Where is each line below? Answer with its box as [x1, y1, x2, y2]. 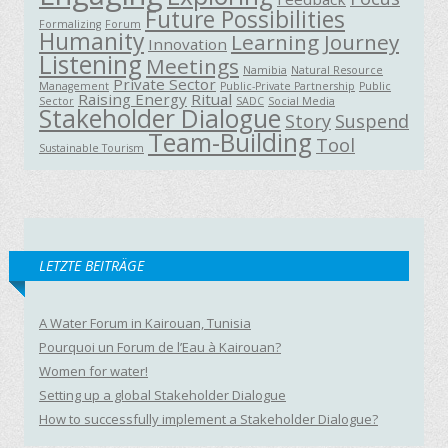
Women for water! [39, 361, 148, 380]
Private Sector [113, 73, 216, 94]
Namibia [243, 62, 287, 77]
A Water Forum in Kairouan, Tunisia [39, 313, 251, 332]
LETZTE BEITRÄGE [39, 255, 144, 275]
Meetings [146, 51, 239, 80]
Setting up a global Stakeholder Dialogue [39, 385, 286, 404]
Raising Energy [78, 88, 187, 109]
